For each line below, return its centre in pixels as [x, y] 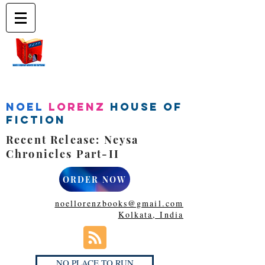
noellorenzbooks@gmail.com [119, 203]
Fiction [36, 120]
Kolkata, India [151, 214]
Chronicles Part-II [63, 154]
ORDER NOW [95, 179]
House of [146, 107]
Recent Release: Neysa [72, 140]
